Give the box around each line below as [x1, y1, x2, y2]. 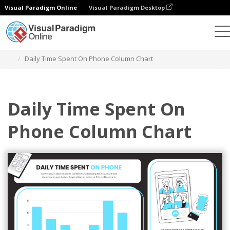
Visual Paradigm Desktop [89, 4, 166, 11]
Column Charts [109, 42, 155, 51]
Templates [65, 42, 98, 51]
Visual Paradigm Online [5, 4, 77, 11]
